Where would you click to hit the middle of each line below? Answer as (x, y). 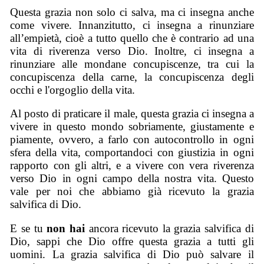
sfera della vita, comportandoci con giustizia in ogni (132, 153)
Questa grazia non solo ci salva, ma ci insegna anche (132, 12)
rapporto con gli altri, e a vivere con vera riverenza (132, 166)
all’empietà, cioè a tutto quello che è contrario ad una (132, 38)
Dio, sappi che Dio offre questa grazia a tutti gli (132, 242)
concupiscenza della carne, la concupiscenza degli (132, 77)
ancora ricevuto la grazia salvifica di (171, 229)
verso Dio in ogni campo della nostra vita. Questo (132, 179)
